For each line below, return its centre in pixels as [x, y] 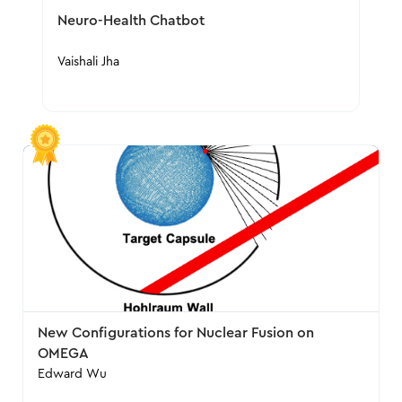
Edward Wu [73, 374]
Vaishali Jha [88, 62]
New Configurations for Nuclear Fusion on [176, 333]
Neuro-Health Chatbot [131, 21]
